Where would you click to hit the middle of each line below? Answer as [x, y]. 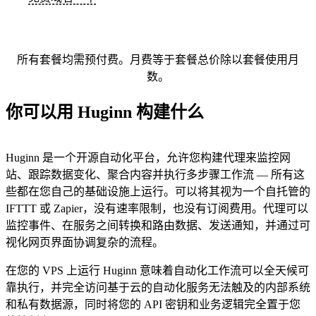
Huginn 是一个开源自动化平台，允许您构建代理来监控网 [148, 158]
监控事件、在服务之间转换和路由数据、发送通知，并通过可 [158, 226]
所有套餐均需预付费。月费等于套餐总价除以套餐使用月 [158, 60]
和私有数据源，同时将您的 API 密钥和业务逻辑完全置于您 [153, 305]
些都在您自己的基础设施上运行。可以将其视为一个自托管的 [158, 192]
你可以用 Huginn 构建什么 [105, 113]
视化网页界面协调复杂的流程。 [85, 243]
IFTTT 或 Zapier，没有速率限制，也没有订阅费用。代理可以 [157, 209]
